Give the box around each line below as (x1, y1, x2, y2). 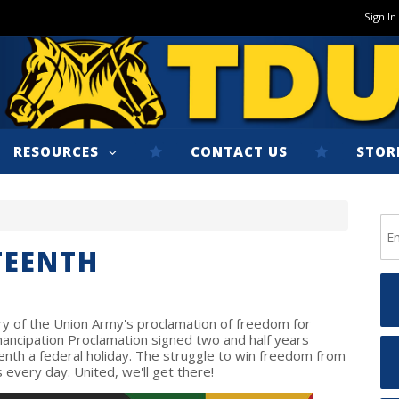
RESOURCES (13, 142, 103, 160)
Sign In (364, 10, 396, 23)
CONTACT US (191, 142, 288, 160)
